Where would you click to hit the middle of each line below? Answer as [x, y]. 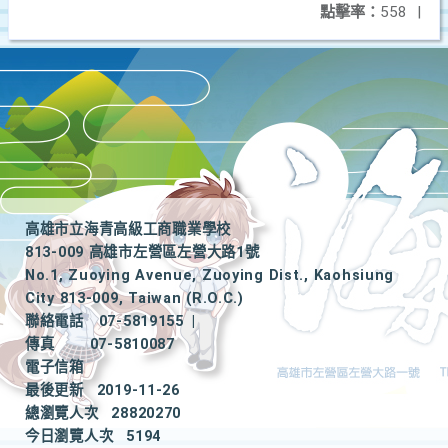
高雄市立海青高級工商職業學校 [128, 229]
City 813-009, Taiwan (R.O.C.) [134, 298]
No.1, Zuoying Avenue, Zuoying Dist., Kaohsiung [210, 275]
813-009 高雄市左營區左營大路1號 [142, 252]
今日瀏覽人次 [69, 436]
